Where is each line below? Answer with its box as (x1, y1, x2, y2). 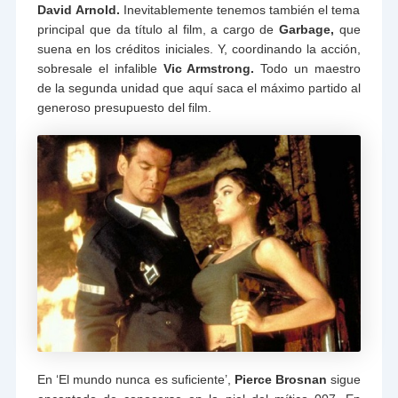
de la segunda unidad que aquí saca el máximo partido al (37, 81, 361, 96)
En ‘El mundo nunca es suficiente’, (37, 371, 235, 386)
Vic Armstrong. (163, 61, 255, 76)
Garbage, (278, 22, 334, 37)
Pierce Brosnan (234, 371, 327, 386)
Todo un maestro (254, 61, 361, 76)
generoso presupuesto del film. (37, 100, 212, 115)
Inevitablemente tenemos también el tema (119, 3, 361, 18)
